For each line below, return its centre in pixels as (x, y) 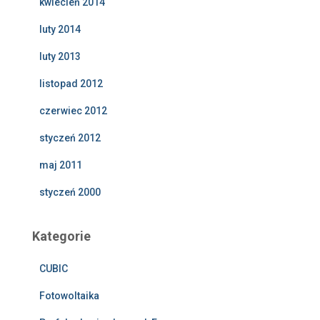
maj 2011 (61, 165)
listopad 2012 (71, 84)
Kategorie (61, 236)
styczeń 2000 (70, 192)
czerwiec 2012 (73, 111)
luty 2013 (60, 57)
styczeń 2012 (70, 138)
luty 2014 (60, 30)
